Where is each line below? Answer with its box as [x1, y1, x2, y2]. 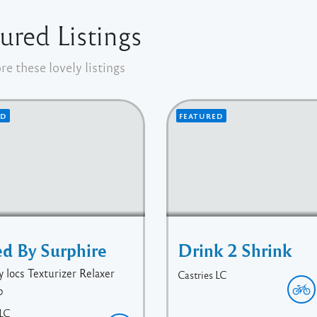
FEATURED [179, 111, 224, 120]
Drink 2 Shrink [178, 238, 293, 261]
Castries [178, 267, 214, 281]
